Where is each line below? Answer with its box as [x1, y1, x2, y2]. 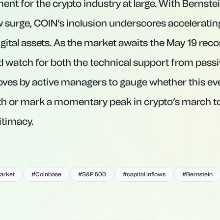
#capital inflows [123, 171, 165, 178]
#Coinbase [31, 171, 61, 178]
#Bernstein [182, 171, 213, 178]
